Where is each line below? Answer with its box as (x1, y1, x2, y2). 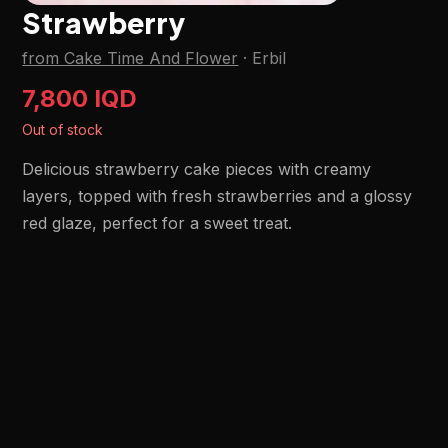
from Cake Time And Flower (22, 48, 239, 68)
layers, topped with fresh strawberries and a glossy (22, 186, 413, 206)
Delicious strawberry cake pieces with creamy (22, 159, 372, 179)
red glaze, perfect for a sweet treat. (22, 213, 293, 233)
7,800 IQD (22, 84, 138, 113)
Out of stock (22, 121, 104, 138)
